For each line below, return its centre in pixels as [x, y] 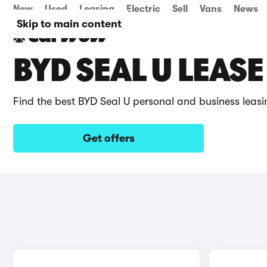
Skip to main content [69, 24]
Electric [143, 9]
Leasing [97, 9]
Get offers [108, 138]
